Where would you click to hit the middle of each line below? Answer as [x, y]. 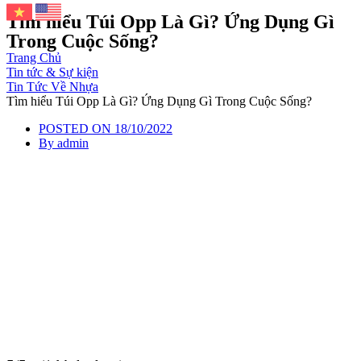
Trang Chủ [34, 58]
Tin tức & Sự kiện [52, 72]
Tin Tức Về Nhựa [52, 87]
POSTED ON [75, 129]
